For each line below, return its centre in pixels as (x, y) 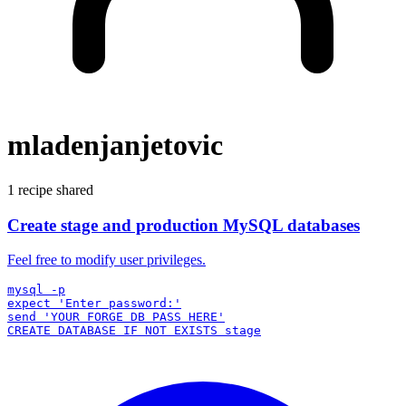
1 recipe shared (50, 189)
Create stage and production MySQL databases (184, 225)
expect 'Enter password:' (94, 304)
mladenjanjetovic (115, 145)
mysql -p (36, 290)
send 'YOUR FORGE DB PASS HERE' (116, 317)
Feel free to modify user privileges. (106, 260)
